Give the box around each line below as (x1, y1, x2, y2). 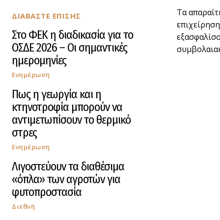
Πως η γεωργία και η (12, 87, 101, 101)
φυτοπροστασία (12, 185, 82, 199)
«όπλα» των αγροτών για (12, 172, 120, 186)
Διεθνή (12, 201, 35, 211)
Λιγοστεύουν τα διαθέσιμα (12, 159, 124, 173)
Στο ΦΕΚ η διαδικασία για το (12, 27, 133, 42)
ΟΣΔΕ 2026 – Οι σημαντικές (12, 40, 127, 55)
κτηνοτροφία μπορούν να (12, 100, 122, 114)
